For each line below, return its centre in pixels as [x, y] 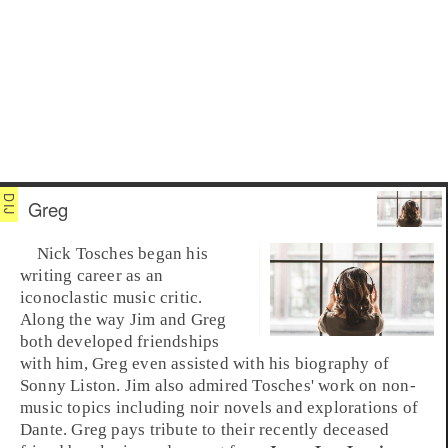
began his [171, 254]
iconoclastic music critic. [111, 298]
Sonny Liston [68, 386]
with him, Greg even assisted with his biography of [205, 364]
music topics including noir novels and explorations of [219, 408]
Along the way [75, 320]
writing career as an [92, 276]
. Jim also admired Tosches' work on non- [266, 386]
